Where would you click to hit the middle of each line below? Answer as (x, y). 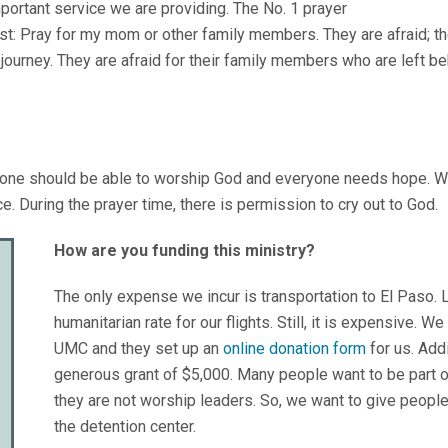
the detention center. (127, 426)
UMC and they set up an (138, 348)
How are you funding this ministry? (184, 250)
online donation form (294, 348)
